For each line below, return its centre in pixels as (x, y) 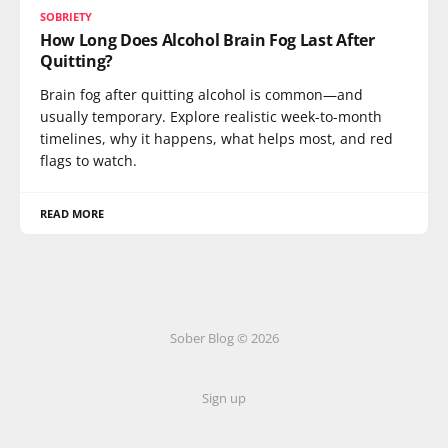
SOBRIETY (66, 16)
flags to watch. (88, 160)
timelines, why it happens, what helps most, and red (216, 138)
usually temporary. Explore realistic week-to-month (211, 116)
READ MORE (72, 213)
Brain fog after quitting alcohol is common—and (201, 94)
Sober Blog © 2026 (224, 338)
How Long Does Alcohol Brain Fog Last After (207, 39)
